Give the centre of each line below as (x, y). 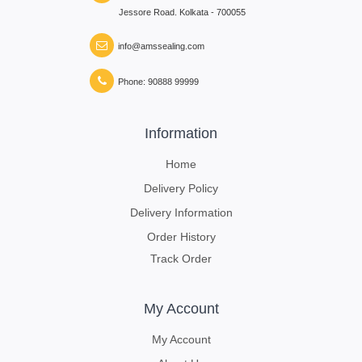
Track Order (181, 258)
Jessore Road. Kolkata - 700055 (168, 12)
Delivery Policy (181, 188)
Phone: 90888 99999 (159, 81)
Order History (181, 236)
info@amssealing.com (162, 46)
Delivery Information (181, 212)
